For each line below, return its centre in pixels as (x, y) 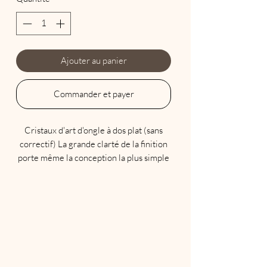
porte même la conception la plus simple (94, 157)
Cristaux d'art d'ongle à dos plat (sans (94, 130)
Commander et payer (94, 94)
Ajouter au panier (94, 60)
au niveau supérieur (94, 171)
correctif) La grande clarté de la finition (94, 144)
